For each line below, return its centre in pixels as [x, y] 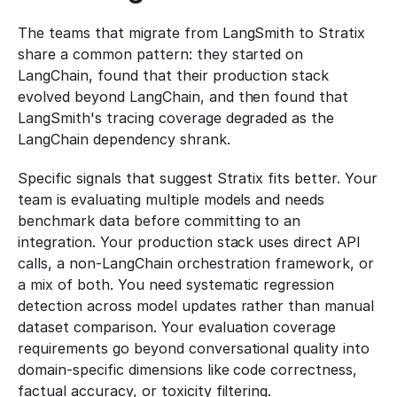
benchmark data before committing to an [160, 221]
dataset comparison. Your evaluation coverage [177, 327]
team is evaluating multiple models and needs [171, 199]
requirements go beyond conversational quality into [194, 348]
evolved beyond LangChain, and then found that [183, 97]
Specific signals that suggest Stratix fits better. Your [198, 178]
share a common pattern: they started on [161, 54]
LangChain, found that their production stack [174, 75]
